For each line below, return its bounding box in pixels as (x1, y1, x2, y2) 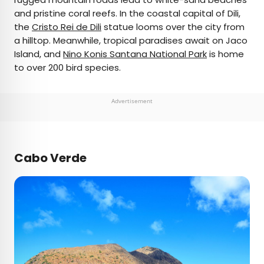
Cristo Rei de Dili (32, 21, 101, 34)
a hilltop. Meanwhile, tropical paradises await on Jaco (14, 34, 247, 47)
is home (207, 48, 244, 61)
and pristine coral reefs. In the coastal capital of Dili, (14, 7, 240, 20)
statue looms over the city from (101, 21, 245, 34)
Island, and (14, 48, 63, 61)
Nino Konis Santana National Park (63, 48, 207, 61)
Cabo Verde (14, 150, 87, 167)
